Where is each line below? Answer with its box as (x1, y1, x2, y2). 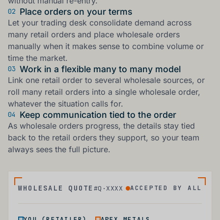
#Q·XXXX (93, 184, 123, 192)
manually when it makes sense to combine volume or (8, 41, 204, 51)
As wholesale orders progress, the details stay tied (8, 120, 195, 131)
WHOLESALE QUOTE (18, 183, 94, 192)
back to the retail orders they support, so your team (8, 132, 199, 142)
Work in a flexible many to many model (20, 63, 181, 74)
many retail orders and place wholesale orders (8, 29, 180, 39)
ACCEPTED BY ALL (130, 184, 202, 192)
